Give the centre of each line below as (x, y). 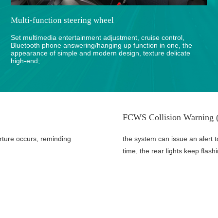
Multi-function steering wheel (63, 20)
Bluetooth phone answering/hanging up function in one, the (102, 45)
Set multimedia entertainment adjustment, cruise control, (98, 37)
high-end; (26, 61)
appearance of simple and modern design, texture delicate (101, 53)
